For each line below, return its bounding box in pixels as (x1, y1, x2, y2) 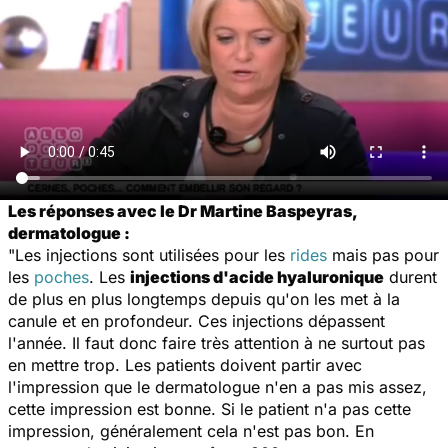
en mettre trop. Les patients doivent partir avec (8, 354, 362, 375)
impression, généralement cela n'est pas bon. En (8, 420, 374, 441)
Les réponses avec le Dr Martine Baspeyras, (8, 200, 357, 221)
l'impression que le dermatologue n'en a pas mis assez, (8, 376, 427, 397)
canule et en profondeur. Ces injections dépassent (8, 310, 385, 331)
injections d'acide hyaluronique (130, 266, 384, 287)
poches (34, 266, 89, 287)
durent (384, 266, 437, 287)
